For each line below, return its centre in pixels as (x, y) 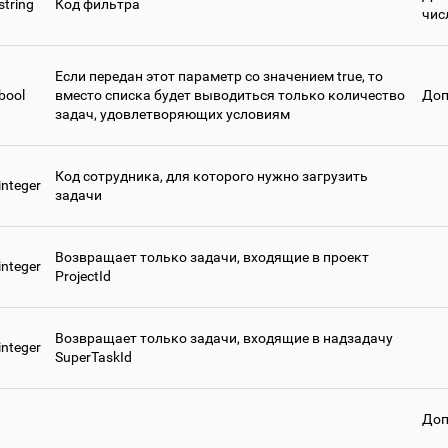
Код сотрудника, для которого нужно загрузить (211, 176)
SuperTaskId (93, 357)
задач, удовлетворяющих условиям (172, 114)
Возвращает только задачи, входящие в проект (212, 257)
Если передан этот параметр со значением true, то (219, 76)
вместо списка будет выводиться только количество (230, 95)
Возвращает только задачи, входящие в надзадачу (224, 338)
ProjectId (83, 276)
